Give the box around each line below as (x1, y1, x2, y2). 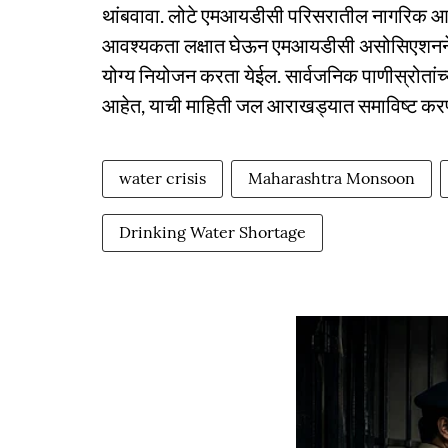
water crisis (119, 168, 206, 188)
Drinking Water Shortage (119, 222, 306, 242)
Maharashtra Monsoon (248, 168, 415, 188)
